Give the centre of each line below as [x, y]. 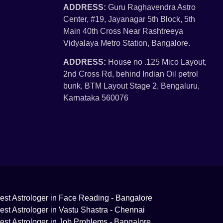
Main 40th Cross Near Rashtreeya [123, 31]
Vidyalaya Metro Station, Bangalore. [127, 43]
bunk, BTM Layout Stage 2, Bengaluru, [131, 86]
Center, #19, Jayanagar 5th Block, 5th [129, 19]
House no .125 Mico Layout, [156, 62]
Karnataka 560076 [96, 98]
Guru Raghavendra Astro [151, 7]
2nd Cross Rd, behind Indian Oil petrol [131, 74]
